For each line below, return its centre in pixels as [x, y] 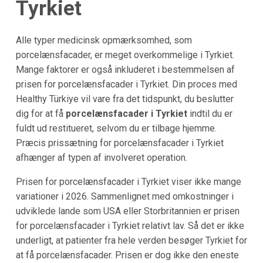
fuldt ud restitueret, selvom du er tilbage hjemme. [116, 128]
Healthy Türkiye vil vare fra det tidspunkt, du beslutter [124, 99]
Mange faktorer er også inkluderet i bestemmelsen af [125, 69]
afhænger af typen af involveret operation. [101, 157]
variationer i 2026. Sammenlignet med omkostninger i [124, 196]
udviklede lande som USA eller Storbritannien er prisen [127, 211]
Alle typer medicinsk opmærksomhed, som [104, 40]
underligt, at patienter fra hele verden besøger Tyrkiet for [131, 240]
